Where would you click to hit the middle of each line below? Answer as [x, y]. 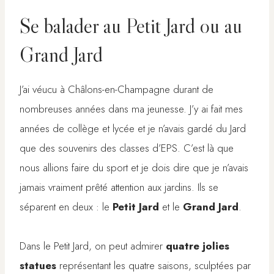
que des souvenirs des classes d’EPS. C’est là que [127, 148]
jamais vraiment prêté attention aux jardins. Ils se [119, 187]
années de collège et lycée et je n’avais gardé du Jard [133, 129]
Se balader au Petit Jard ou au [131, 26]
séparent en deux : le [66, 207]
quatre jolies [198, 246]
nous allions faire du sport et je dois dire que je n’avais [134, 168]
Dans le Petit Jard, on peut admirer [93, 246]
